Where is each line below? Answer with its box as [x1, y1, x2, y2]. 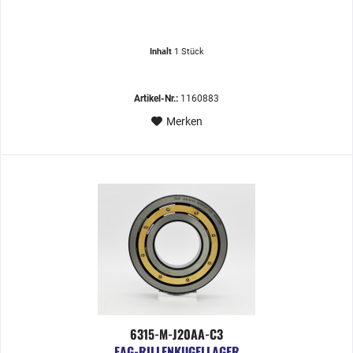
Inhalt [149, 46, 174, 57]
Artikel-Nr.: [134, 92, 179, 104]
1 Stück [173, 46, 204, 57]
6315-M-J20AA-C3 [130, 324, 224, 344]
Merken [165, 114, 203, 128]
